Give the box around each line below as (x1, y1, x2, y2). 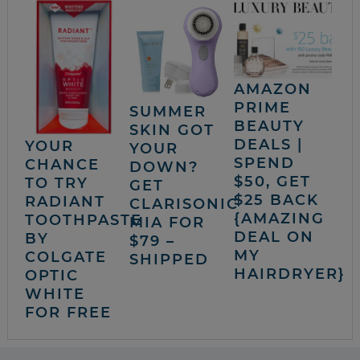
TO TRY (25, 174, 89, 193)
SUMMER (129, 102, 207, 121)
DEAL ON (233, 227, 314, 246)
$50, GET (233, 172, 311, 190)
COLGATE (25, 248, 108, 267)
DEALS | (233, 135, 303, 153)
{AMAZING (233, 209, 325, 227)
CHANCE (25, 156, 100, 174)
